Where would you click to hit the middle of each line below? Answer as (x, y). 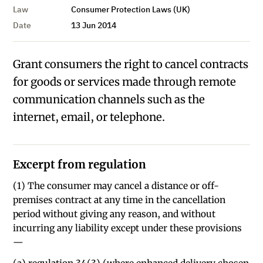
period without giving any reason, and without (114, 214)
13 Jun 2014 (93, 26)
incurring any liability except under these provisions (128, 228)
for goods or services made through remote (125, 82)
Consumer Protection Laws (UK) (130, 10)
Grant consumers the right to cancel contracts (131, 64)
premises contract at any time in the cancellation (119, 200)
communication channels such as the (109, 99)
